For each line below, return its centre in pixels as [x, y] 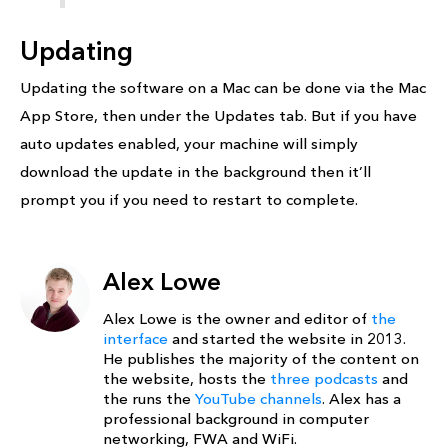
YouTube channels [258, 399]
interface [135, 339]
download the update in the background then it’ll [195, 172]
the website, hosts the [186, 379]
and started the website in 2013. [287, 339]
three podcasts [324, 379]
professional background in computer [236, 419]
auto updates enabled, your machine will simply [189, 144]
